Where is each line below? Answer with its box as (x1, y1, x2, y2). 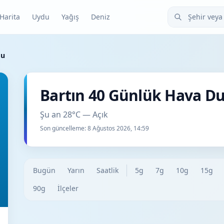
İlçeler (57, 183, 78, 193)
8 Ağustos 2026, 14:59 (87, 124, 149, 132)
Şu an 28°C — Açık (40, 109, 108, 120)
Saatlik (96, 165, 118, 175)
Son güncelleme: (40, 124, 87, 132)
